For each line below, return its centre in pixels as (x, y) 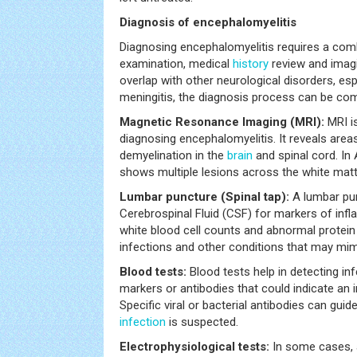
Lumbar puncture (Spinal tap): (204, 197)
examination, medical (176, 64)
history (251, 64)
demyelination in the (173, 155)
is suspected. (202, 322)
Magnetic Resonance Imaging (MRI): (222, 122)
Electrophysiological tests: (196, 347)
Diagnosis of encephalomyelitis (208, 22)
